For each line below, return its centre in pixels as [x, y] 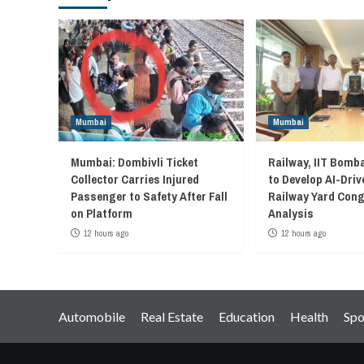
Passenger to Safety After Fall [149, 196]
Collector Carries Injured [135, 179]
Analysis [291, 213]
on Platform [102, 213]
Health [309, 316]
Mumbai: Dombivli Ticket [134, 162]
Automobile [92, 316]
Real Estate [172, 316]
